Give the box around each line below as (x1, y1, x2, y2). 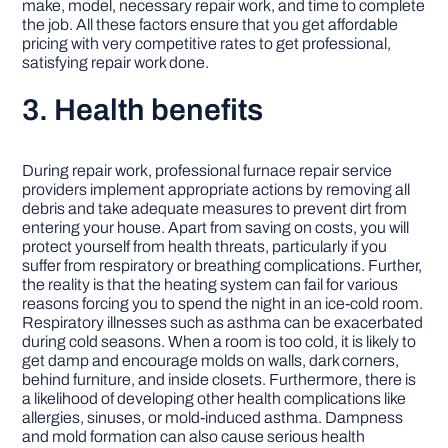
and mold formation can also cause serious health (22, 428, 366, 446)
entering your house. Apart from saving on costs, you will (22, 219, 410, 237)
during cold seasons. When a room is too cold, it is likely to (22, 333, 417, 351)
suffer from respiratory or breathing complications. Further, (22, 257, 423, 275)
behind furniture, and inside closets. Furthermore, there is (22, 371, 417, 389)
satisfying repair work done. (22, 54, 210, 72)
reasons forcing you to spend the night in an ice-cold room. (22, 295, 424, 313)
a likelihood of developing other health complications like (22, 390, 407, 408)
